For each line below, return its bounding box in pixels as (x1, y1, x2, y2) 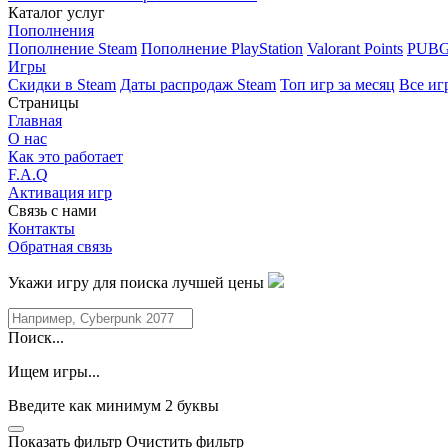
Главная (8, 112, 62, 129)
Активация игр (8, 184, 112, 201)
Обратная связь (8, 238, 112, 255)
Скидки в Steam (8, 76, 116, 93)
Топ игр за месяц (280, 76, 395, 93)
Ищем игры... (8, 363, 100, 380)
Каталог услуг (8, 4, 105, 21)
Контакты (8, 220, 75, 237)
